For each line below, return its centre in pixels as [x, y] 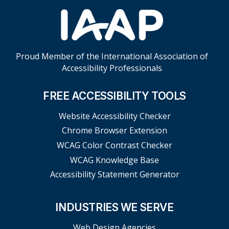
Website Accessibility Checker [114, 116]
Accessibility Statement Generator [114, 175]
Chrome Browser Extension [114, 131]
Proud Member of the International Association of [112, 56]
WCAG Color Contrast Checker [114, 145]
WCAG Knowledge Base [114, 160]
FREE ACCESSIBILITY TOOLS [114, 96]
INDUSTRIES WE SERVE [114, 208]
